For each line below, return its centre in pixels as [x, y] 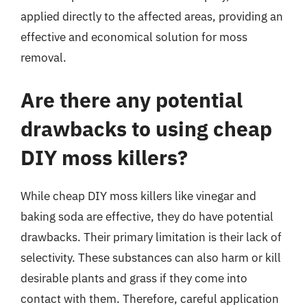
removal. [44, 58]
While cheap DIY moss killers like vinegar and [138, 196]
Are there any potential [132, 99]
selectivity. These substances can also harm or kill [151, 257]
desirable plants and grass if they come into [134, 278]
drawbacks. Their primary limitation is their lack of [151, 237]
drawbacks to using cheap [146, 128]
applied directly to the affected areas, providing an [152, 16]
